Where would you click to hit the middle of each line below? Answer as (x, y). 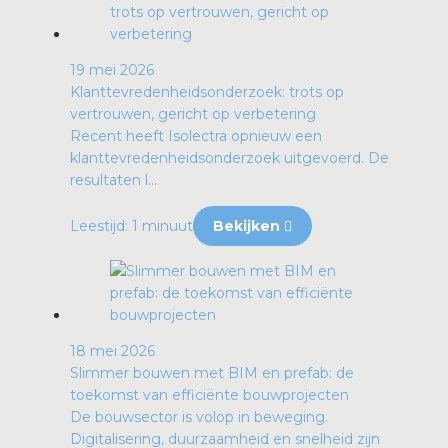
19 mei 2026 (112, 70)
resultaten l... (113, 180)
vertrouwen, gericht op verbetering (193, 114)
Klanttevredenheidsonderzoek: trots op (207, 92)
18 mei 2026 (112, 351)
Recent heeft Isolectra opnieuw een (196, 136)
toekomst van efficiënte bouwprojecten (209, 395)
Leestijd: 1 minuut (131, 226)
